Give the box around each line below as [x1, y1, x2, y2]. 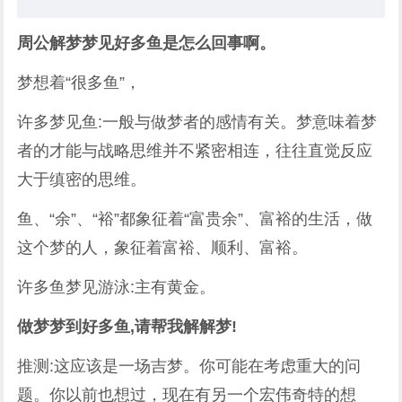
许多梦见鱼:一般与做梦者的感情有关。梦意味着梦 [17, 113, 378, 131]
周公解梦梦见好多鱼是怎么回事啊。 [17, 34, 276, 52]
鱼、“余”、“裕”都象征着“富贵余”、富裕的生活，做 [17, 210, 373, 228]
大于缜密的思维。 [17, 170, 147, 188]
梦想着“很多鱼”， [17, 74, 142, 92]
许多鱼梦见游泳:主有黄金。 [17, 278, 216, 296]
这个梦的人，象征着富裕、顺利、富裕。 [17, 239, 309, 257]
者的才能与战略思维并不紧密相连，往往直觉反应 [17, 142, 373, 160]
